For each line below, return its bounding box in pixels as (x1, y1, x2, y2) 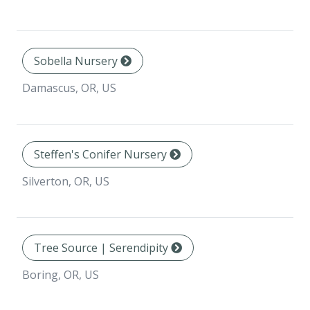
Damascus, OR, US (22, 80, 116, 96)
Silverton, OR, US (22, 174, 109, 190)
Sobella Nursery (34, 53, 120, 69)
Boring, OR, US (22, 267, 99, 283)
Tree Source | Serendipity (34, 240, 171, 256)
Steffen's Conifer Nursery (34, 147, 170, 163)
